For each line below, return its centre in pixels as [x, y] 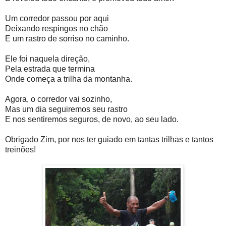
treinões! [20, 150]
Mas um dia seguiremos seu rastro [66, 109]
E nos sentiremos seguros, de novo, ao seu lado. [92, 120]
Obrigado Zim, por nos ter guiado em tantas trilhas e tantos [109, 140]
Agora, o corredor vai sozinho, [59, 99]
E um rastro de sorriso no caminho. [67, 39]
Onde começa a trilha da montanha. [69, 79]
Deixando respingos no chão [56, 29]
